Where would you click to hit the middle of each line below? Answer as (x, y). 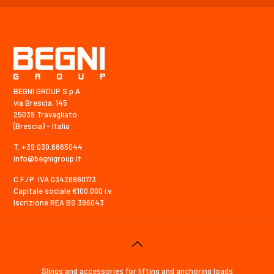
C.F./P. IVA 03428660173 (55, 179)
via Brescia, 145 (40, 102)
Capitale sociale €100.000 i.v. (63, 191)
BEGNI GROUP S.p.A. (48, 91)
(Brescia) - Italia (42, 126)
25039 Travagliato (45, 114)
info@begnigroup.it (47, 158)
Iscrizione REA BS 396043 (59, 202)
